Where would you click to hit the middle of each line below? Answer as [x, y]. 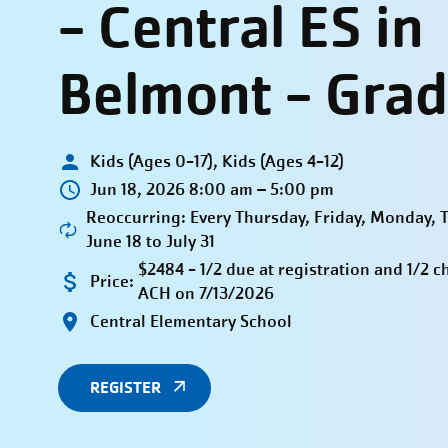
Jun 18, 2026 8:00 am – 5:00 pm [211, 190]
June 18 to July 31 [150, 242]
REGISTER [125, 387]
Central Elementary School [190, 322]
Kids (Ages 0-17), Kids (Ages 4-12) [216, 162]
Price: [111, 282]
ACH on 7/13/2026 [205, 294]
